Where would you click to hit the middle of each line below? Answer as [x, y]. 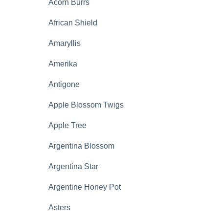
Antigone [64, 84]
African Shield [73, 23]
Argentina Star [73, 166]
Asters [59, 208]
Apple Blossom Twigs [86, 105]
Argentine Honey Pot [85, 187]
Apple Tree [67, 125]
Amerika [63, 64]
